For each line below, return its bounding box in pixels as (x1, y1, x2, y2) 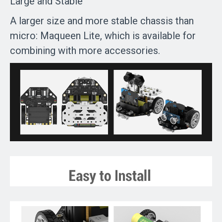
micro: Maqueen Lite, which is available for (10, 30, 196, 42)
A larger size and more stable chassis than (10, 15, 194, 27)
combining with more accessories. (10, 45, 160, 57)
